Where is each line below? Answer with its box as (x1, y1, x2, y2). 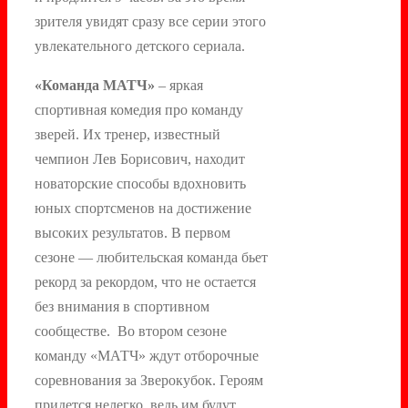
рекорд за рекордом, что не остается (35, 273, 256, 290)
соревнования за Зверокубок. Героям (35, 372, 263, 388)
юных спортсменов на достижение (35, 199, 251, 216)
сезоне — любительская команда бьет (35, 249, 268, 265)
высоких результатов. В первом (35, 224, 230, 240)
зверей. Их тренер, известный (35, 126, 220, 142)
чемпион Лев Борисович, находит (35, 150, 245, 167)
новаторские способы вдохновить (35, 175, 246, 191)
